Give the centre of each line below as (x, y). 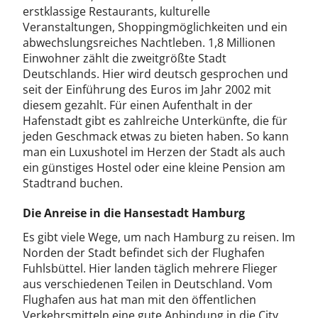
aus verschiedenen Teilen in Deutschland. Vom (148, 284)
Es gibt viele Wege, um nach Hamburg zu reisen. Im (159, 237)
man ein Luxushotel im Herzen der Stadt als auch (154, 152)
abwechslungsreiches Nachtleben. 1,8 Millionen (149, 43)
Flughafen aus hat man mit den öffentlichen (139, 300)
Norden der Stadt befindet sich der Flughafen (144, 253)
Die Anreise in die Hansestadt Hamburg (134, 213)
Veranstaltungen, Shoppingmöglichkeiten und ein (155, 27)
